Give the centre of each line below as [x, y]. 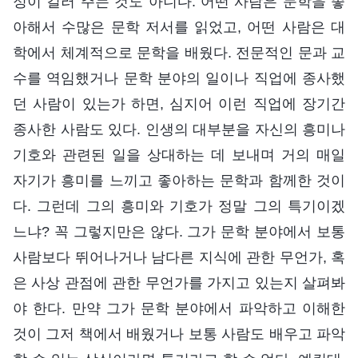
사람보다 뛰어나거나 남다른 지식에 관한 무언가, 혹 [179, 258]
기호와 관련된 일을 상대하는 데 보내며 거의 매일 [179, 155]
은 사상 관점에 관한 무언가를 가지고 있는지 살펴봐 [179, 283]
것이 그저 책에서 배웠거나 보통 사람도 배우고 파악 [179, 334]
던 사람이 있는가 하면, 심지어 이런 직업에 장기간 [179, 104]
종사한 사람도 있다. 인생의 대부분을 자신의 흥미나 [179, 130]
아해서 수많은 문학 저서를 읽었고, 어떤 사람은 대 [179, 28]
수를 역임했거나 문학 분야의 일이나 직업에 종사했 [179, 79]
